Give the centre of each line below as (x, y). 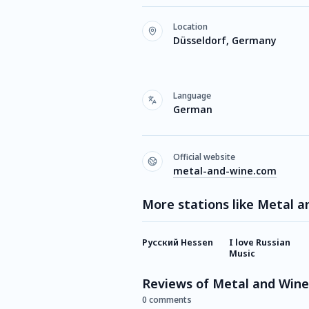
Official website (204, 157)
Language (192, 96)
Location (190, 27)
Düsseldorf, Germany (225, 40)
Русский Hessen (178, 242)
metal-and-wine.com (225, 171)
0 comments (167, 300)
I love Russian (260, 242)
